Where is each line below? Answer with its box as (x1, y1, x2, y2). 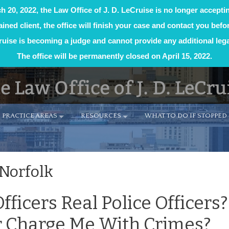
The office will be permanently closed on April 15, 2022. (17, 52, 212, 60)
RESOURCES (81, 112, 121, 119)
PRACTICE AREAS (2, 112, 57, 119)
